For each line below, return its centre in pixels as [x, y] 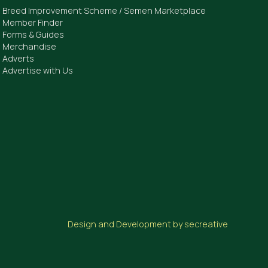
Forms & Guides [33, 34]
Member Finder [33, 22]
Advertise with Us [38, 70]
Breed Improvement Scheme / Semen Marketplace [104, 10]
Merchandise [30, 46]
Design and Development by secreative [147, 224]
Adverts [19, 58]
